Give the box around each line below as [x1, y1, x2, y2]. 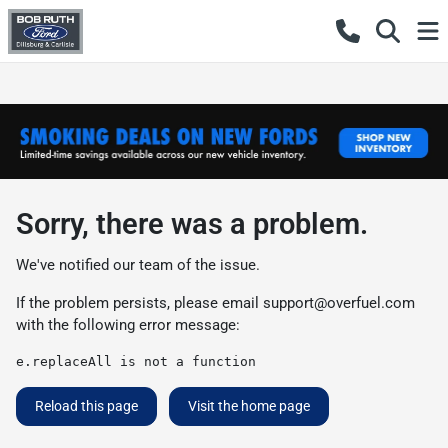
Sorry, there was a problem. [16, 206, 368, 241]
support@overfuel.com [263, 293, 415, 312]
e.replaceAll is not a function [16, 353, 256, 369]
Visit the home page [188, 397, 310, 414]
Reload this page [35, 397, 138, 414]
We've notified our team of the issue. [16, 255, 260, 274]
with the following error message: [16, 315, 240, 334]
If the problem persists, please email [16, 293, 263, 312]
